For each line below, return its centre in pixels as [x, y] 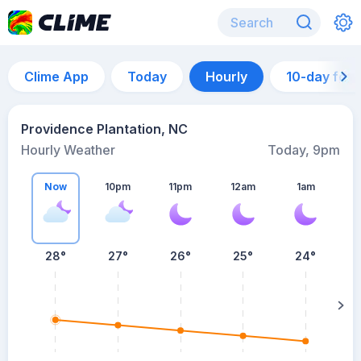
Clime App [56, 77]
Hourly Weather [68, 150]
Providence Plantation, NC [104, 129]
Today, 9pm [304, 150]
